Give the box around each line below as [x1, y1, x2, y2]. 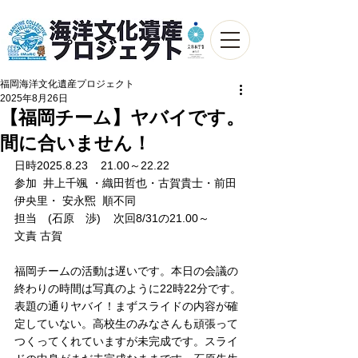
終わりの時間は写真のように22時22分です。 [14, 282, 241, 295]
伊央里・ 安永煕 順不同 [14, 194, 147, 207]
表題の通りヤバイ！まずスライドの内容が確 [14, 300, 238, 312]
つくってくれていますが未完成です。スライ [14, 335, 238, 348]
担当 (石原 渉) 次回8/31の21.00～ [14, 212, 209, 225]
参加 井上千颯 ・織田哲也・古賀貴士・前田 [14, 177, 237, 189]
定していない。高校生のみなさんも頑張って [14, 317, 238, 330]
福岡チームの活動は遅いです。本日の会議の [14, 265, 238, 277]
